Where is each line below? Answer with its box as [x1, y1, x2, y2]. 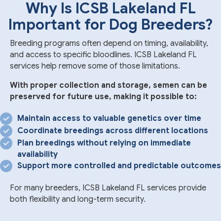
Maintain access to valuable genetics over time [17, 113, 201, 123]
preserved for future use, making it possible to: [10, 91, 197, 102]
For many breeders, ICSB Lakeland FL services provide [10, 183, 206, 193]
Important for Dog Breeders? [8, 15, 213, 34]
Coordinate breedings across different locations [17, 125, 208, 136]
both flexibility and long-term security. [10, 194, 146, 204]
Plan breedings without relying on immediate [17, 138, 191, 148]
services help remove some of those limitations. [10, 61, 180, 71]
